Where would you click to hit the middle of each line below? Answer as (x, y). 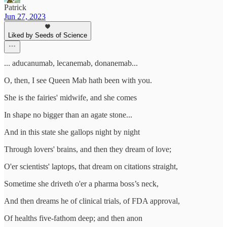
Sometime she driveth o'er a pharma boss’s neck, (81, 183)
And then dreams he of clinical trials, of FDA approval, (92, 201)
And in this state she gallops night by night (72, 132)
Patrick (15, 7)
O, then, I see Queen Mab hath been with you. (78, 80)
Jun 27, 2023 (25, 16)
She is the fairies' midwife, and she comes (70, 97)
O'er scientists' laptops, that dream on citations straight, (91, 166)
